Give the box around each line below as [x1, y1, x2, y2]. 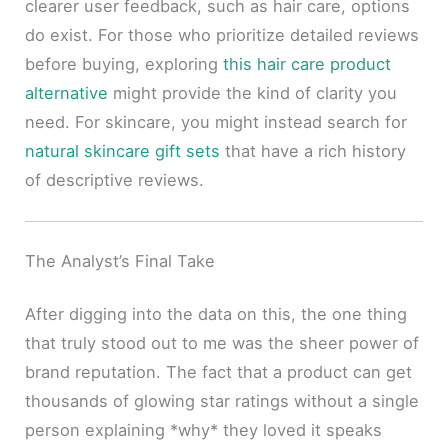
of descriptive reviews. [25, 169, 205, 190]
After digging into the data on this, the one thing [25, 304, 408, 325]
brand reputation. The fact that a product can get [25, 362, 413, 383]
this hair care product [223, 53, 392, 74]
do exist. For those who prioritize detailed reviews [25, 24, 420, 45]
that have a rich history [220, 140, 407, 161]
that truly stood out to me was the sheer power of [25, 333, 420, 354]
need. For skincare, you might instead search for [25, 111, 408, 132]
